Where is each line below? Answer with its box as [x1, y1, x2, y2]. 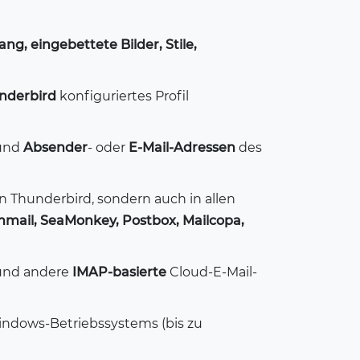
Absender [23, 140, 88, 155]
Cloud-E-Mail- [166, 264, 257, 280]
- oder [88, 140, 129, 155]
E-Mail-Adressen [129, 140, 235, 155]
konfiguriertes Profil [56, 88, 189, 104]
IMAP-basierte [72, 264, 166, 280]
